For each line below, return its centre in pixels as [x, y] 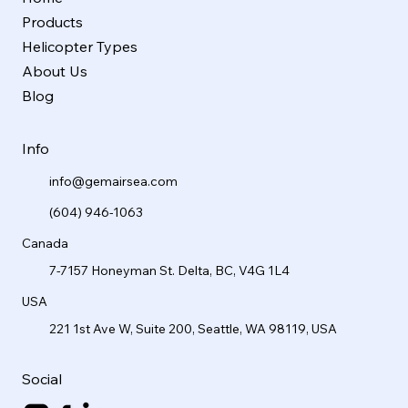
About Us [55, 71]
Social [42, 378]
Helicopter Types [80, 46]
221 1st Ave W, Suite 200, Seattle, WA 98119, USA [193, 328]
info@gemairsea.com [113, 181]
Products [52, 21]
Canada [45, 243]
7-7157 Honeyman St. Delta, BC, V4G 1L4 [169, 270]
